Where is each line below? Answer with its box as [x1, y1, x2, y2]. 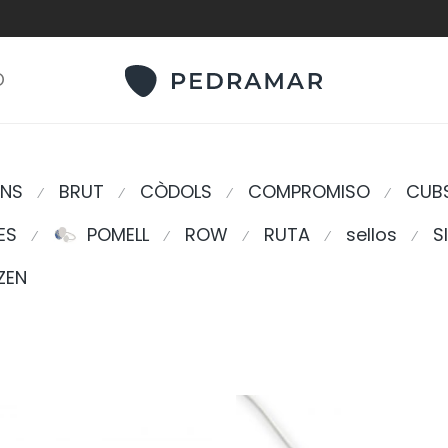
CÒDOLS [140, 179, 212, 204]
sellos [346, 222, 397, 247]
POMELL [87, 222, 149, 247]
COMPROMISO [248, 179, 370, 204]
